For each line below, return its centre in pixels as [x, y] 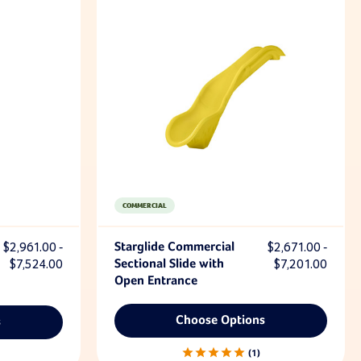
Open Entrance [156, 281]
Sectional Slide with [169, 264]
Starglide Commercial [174, 247]
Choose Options [221, 320]
